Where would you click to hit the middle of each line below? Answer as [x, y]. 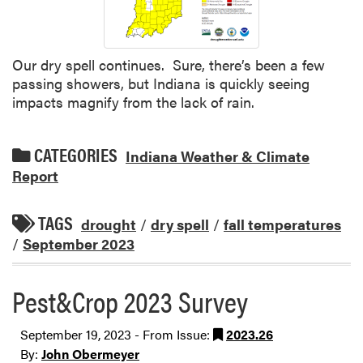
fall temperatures [282, 224]
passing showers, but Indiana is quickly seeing [161, 83]
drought [109, 224]
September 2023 [79, 243]
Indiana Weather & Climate [218, 156]
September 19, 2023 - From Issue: [117, 334]
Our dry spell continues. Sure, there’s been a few [169, 64]
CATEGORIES [74, 155]
